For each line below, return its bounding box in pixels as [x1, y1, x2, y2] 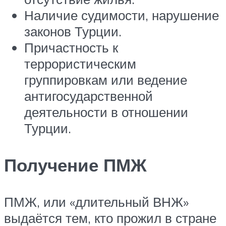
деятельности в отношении [24, 103, 188, 120]
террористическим [24, 55, 136, 72]
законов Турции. [24, 23, 122, 39]
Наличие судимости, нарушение [24, 7, 219, 23]
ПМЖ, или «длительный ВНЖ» [4, 194, 189, 210]
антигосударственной [24, 87, 153, 104]
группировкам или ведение [24, 71, 187, 88]
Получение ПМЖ [4, 154, 147, 177]
